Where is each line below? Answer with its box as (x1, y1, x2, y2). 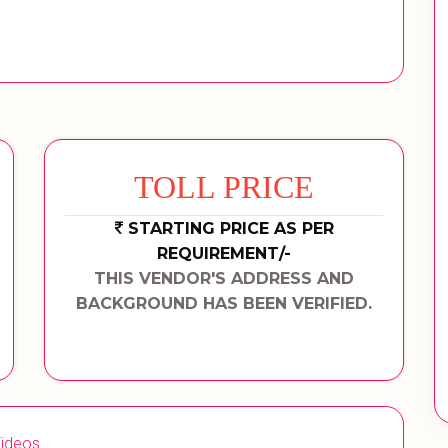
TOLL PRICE (134, 168, 314, 205)
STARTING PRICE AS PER (127, 218, 334, 238)
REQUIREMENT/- (157, 243, 291, 263)
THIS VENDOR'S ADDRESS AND (94, 268, 354, 288)
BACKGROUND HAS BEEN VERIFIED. (76, 293, 372, 313)
